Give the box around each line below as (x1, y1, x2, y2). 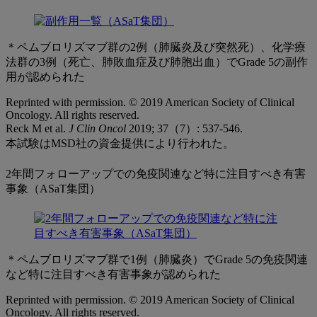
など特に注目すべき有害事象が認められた (6, 267, 221, 280)
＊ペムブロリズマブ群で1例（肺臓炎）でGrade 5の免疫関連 (6, 253, 308, 265)
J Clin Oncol (69, 122, 126, 135)
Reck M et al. (6, 122, 69, 135)
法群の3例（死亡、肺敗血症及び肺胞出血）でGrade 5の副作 (6, 56, 308, 69)
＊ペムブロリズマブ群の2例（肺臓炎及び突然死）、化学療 (6, 41, 306, 54)
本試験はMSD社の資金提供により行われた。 (6, 137, 234, 150)
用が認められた (6, 71, 85, 83)
